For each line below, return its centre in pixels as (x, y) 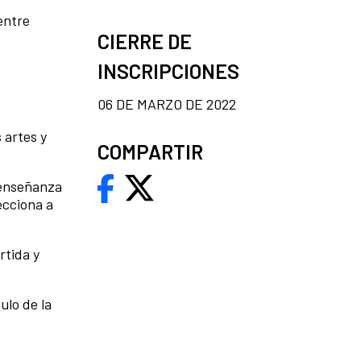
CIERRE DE (145, 41)
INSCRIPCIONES (168, 71)
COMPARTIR (150, 151)
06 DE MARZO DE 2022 (167, 104)
